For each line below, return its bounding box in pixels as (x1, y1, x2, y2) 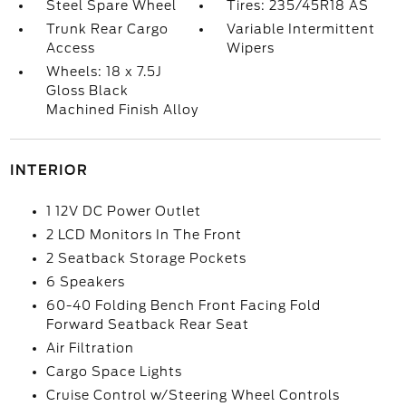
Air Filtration (45, 341, 134, 355)
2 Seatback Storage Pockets (45, 251, 246, 266)
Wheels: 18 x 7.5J (45, 64, 162, 79)
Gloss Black (45, 83, 129, 98)
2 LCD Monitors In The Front (45, 227, 242, 242)
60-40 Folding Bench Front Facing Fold (45, 298, 321, 313)
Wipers (227, 41, 275, 55)
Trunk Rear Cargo (45, 22, 169, 36)
